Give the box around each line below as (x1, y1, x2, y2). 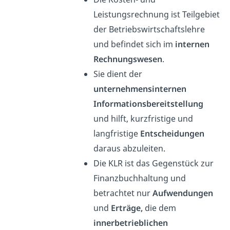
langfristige (93, 127, 140, 139)
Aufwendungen (152, 187, 213, 199)
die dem (142, 202, 176, 214)
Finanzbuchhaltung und (93, 172, 186, 184)
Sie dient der (93, 68, 142, 80)
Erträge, (108, 202, 143, 214)
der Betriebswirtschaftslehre (93, 23, 205, 35)
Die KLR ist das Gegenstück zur (93, 157, 214, 169)
